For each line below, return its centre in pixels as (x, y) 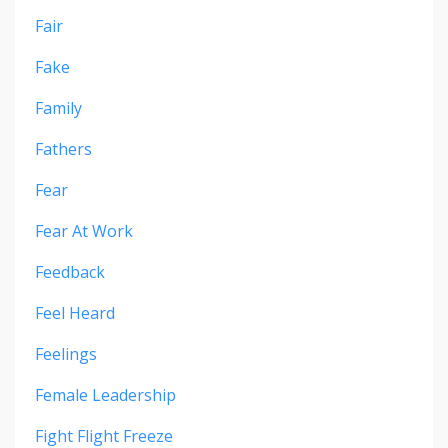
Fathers (63, 149)
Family (58, 108)
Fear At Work (84, 231)
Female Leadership (105, 395)
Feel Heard (75, 313)
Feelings (66, 354)
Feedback (70, 272)
